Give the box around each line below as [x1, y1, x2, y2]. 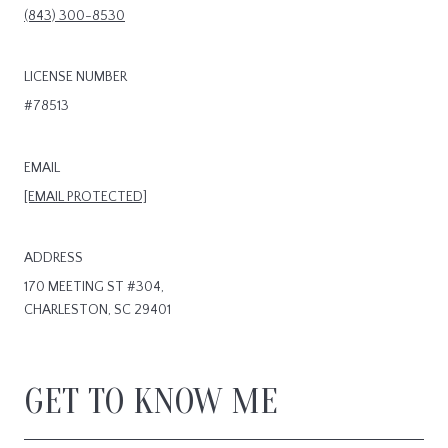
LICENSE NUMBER [24, 69, 127, 86]
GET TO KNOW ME [24, 381, 278, 423]
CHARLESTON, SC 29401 [24, 301, 171, 318]
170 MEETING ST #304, [24, 278, 164, 295]
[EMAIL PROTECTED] [24, 188, 147, 205]
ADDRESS [24, 249, 83, 266]
